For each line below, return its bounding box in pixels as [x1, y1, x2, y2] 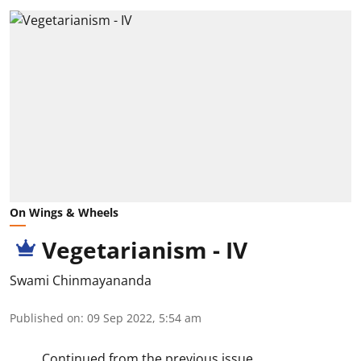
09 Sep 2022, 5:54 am [87, 310, 201, 326]
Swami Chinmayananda [10, 272, 151, 290]
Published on [10, 310, 81, 326]
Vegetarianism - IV [42, 234, 247, 266]
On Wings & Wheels [10, 205, 118, 221]
